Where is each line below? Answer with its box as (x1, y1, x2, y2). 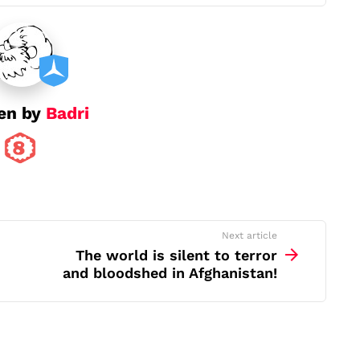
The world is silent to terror (76, 246, 277, 264)
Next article (222, 229, 277, 241)
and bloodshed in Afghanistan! (63, 264, 277, 281)
